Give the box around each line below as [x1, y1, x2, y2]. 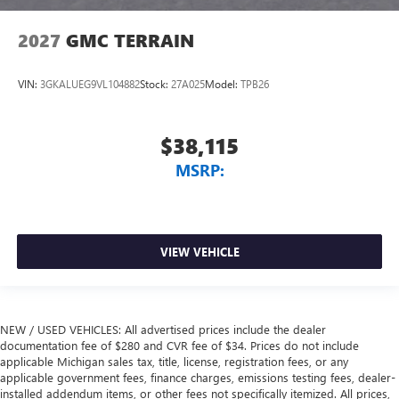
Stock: [140, 77, 171, 92]
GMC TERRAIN [66, 28, 194, 53]
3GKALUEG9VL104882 [40, 77, 140, 92]
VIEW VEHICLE [159, 244, 240, 260]
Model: [205, 77, 240, 92]
